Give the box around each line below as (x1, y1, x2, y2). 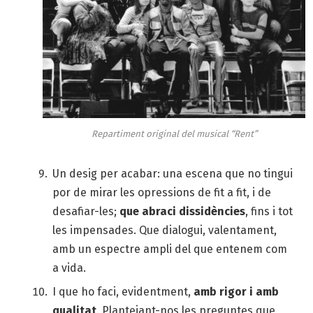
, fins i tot (245, 204, 293, 218)
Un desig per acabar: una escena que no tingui (52, 166, 293, 180)
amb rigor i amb (194, 284, 279, 298)
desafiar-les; (52, 204, 119, 218)
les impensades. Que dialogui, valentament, (52, 223, 277, 237)
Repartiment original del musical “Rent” (91, 128, 257, 139)
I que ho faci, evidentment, (52, 284, 194, 298)
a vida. (52, 261, 86, 275)
